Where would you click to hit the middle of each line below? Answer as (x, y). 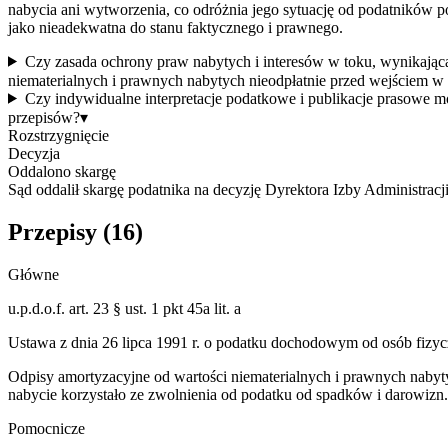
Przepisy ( (59, 231)
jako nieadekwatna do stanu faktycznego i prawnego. (175, 27)
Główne (33, 274)
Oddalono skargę (62, 171)
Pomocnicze (46, 428)
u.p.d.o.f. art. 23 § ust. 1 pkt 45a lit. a (124, 308)
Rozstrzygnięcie (58, 135)
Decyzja (34, 153)
